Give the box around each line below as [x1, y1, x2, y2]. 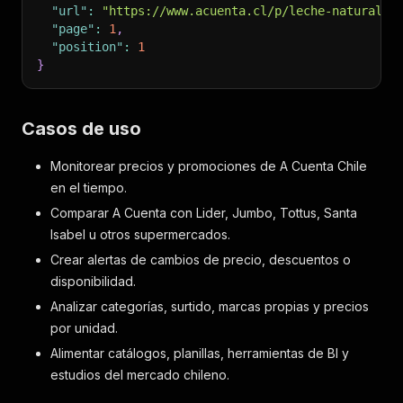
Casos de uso [22, 118, 141, 139]
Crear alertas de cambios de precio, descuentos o [50, 252, 351, 267]
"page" [51, 22, 94, 36]
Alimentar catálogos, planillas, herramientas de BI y [50, 345, 349, 361]
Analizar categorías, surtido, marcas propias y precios [50, 299, 369, 314]
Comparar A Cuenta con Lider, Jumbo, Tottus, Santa [50, 205, 357, 220]
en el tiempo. [50, 180, 127, 195]
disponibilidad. [50, 273, 136, 289]
